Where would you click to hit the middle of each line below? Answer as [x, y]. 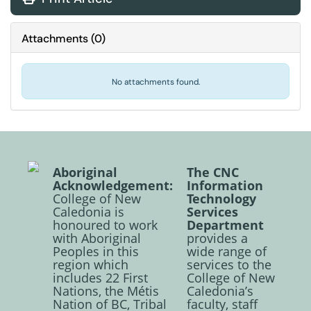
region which [91, 264]
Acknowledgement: [113, 185]
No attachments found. [155, 82]
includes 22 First [100, 278]
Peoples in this [96, 251]
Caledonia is [89, 212]
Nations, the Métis [106, 291]
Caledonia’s [220, 291]
